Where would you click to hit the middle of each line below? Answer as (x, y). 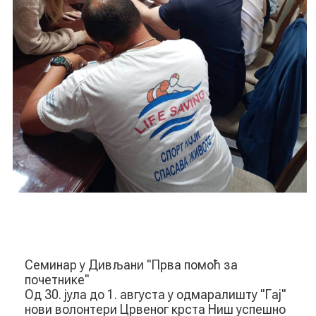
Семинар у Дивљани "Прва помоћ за (131, 265)
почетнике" (57, 279)
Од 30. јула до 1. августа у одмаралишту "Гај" (156, 294)
